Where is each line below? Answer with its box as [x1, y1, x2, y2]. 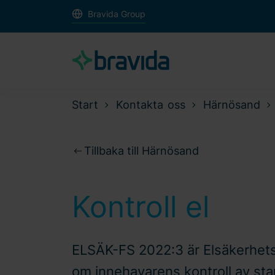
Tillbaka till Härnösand [84, 144, 199, 157]
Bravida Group [87, 9, 145, 19]
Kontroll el [72, 188, 209, 225]
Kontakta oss [115, 98, 185, 111]
